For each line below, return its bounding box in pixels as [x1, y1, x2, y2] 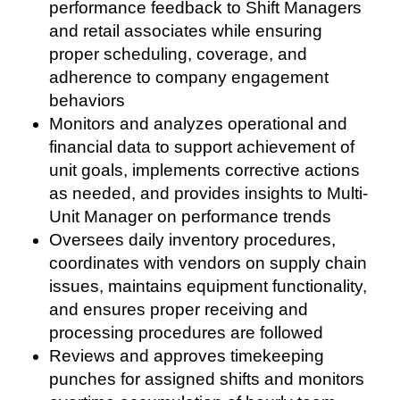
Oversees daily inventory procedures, [49, 230, 336, 249]
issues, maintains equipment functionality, [49, 277, 367, 296]
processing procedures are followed [49, 323, 328, 342]
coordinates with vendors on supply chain [49, 254, 367, 272]
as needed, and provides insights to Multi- [49, 184, 368, 203]
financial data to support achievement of [49, 137, 354, 156]
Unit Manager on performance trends [49, 207, 336, 226]
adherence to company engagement [49, 68, 329, 87]
